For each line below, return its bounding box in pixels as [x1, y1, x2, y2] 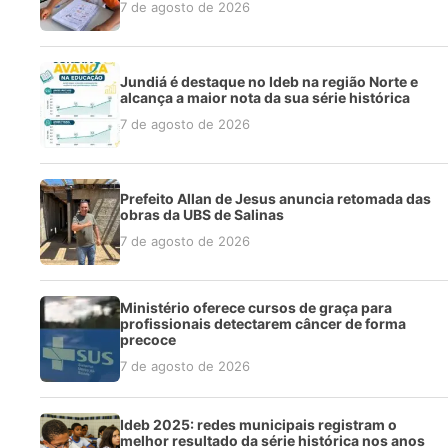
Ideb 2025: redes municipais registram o [120, 416, 397, 434]
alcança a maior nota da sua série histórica [120, 89, 410, 107]
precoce [120, 331, 176, 349]
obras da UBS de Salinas [120, 206, 284, 224]
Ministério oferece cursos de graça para [120, 299, 392, 317]
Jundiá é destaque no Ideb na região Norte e [120, 73, 418, 91]
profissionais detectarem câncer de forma [120, 315, 406, 333]
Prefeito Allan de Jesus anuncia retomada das [120, 190, 431, 208]
